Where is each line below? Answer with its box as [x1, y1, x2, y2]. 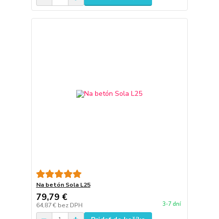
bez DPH [57, 201, 83, 209]
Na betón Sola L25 [36, 180, 90, 189]
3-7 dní [162, 200, 181, 208]
